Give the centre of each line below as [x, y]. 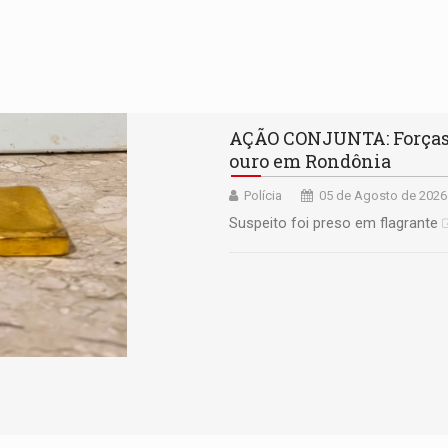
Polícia [263, 196]
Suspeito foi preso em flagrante [333, 224]
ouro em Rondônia [310, 161]
